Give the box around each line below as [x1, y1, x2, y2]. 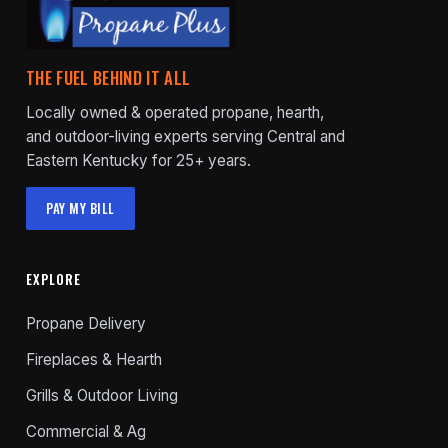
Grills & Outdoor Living [26, 386, 178, 406]
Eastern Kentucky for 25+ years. [26, 151, 251, 171]
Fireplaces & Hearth [26, 350, 162, 370]
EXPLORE [26, 270, 82, 290]
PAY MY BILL [46, 198, 115, 219]
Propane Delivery [26, 314, 146, 334]
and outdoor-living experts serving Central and [26, 127, 345, 147]
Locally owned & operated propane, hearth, [26, 103, 324, 123]
